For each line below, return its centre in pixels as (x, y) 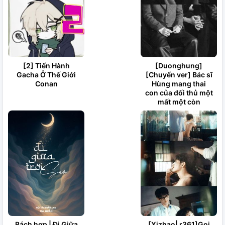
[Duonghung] (179, 66)
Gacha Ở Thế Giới (46, 75)
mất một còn (179, 102)
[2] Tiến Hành (46, 66)
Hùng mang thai (179, 84)
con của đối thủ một (179, 93)
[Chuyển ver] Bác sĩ (179, 75)
